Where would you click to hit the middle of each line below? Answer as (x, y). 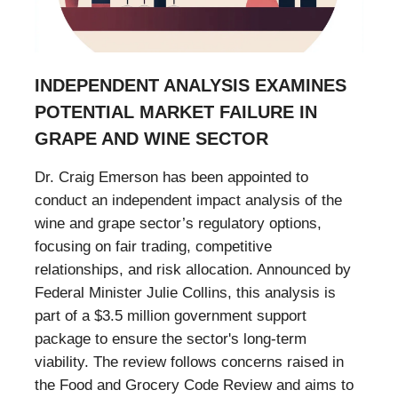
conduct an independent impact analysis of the (188, 200)
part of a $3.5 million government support (171, 315)
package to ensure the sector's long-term (171, 338)
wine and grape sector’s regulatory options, (178, 223)
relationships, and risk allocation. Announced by (193, 269)
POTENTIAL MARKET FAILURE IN (176, 111)
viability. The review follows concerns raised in (189, 362)
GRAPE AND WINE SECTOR (151, 138)
